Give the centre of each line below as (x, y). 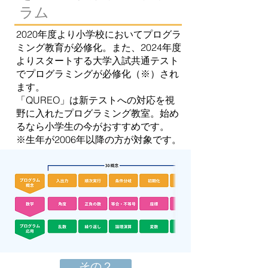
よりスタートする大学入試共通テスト (98, 60)
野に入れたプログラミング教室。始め (98, 113)
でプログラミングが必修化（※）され (98, 74)
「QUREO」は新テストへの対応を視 (95, 100)
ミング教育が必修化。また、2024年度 (99, 47)
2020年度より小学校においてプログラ (99, 34)
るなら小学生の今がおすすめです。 (93, 126)
